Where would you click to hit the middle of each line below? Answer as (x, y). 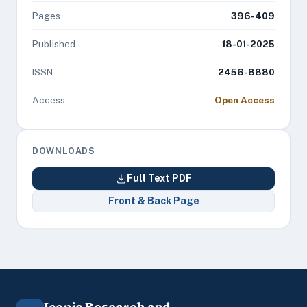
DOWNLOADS (64, 151)
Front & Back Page (153, 201)
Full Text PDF (159, 178)
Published (54, 44)
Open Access (245, 100)
